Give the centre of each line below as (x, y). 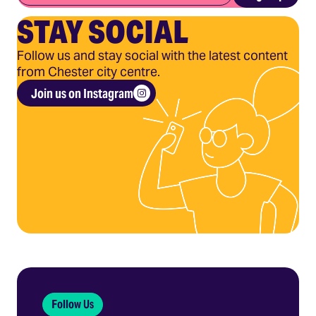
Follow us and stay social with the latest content (152, 56)
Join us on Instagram (82, 93)
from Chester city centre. (89, 72)
